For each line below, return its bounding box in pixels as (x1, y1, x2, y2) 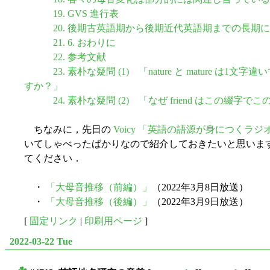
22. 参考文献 (53, 52, 106, 62)
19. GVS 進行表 (53, 8, 119, 19)
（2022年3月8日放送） (152, 182, 248, 192)
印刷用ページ (84, 216, 142, 226)
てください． (24, 153, 82, 163)
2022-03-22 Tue (10, 236, 72, 247)
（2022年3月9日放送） (152, 196, 248, 207)
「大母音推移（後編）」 (46, 196, 152, 207)
